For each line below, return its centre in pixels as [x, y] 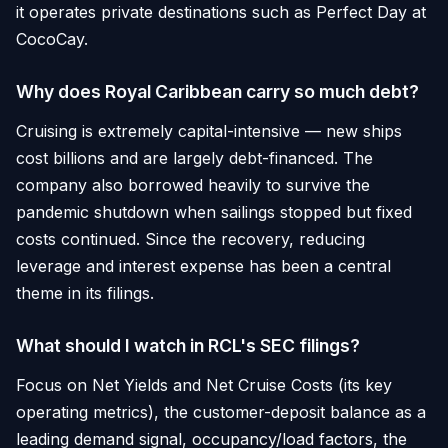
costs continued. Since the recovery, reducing [190, 238]
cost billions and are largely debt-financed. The [194, 157]
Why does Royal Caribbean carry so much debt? [217, 91]
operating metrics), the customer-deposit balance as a [221, 411]
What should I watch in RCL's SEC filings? [188, 345]
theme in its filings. [85, 292]
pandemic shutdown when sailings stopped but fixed [214, 211]
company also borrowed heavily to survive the [193, 184]
